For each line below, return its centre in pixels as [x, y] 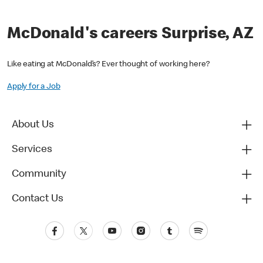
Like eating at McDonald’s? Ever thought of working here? [108, 65]
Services [32, 150]
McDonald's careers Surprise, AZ [130, 35]
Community [39, 175]
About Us [33, 125]
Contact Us [38, 199]
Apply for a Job [34, 87]
